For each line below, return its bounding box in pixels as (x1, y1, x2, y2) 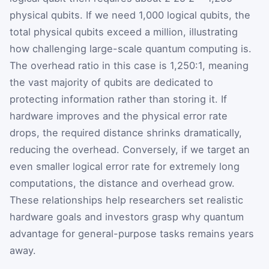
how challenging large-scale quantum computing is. (10, 43, 252, 55)
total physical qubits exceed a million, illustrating (10, 26, 238, 38)
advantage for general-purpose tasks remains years (10, 228, 254, 240)
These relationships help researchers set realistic (10, 194, 243, 207)
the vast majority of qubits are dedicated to (10, 76, 213, 89)
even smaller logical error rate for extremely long (10, 160, 240, 173)
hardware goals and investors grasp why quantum (10, 211, 244, 223)
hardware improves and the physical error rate (10, 110, 228, 122)
